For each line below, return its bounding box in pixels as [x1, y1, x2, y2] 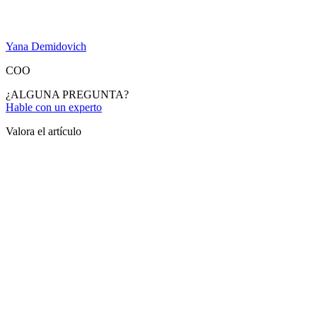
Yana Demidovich [6, 40, 86, 52]
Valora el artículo [6, 125, 81, 137]
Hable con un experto [6, 100, 102, 113]
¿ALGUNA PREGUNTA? [6, 88, 129, 100]
